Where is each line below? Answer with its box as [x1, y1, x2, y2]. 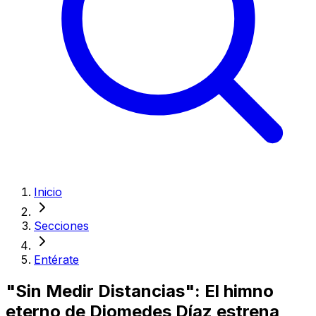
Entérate [34, 253, 79, 267]
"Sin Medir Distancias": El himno [6, 280, 274, 301]
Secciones [34, 219, 89, 233]
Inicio [34, 185, 62, 199]
